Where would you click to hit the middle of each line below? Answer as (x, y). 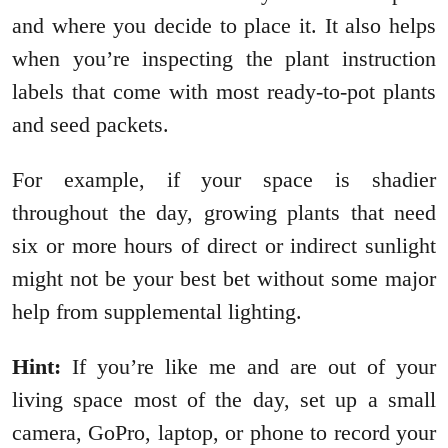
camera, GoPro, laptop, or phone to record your (224, 432)
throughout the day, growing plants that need (224, 212)
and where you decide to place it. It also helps (224, 25)
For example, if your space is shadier (224, 179)
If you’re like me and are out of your (248, 366)
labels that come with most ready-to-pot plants (224, 91)
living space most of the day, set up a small (224, 399)
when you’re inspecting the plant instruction (224, 58)
